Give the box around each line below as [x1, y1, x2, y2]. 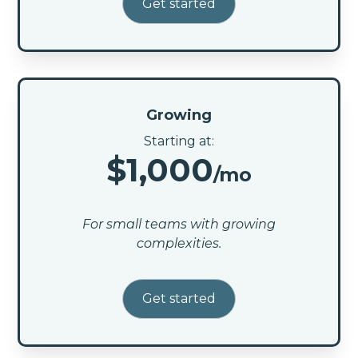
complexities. [137, 235, 221, 251]
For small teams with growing [82, 216, 276, 232]
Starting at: [144, 133, 214, 149]
